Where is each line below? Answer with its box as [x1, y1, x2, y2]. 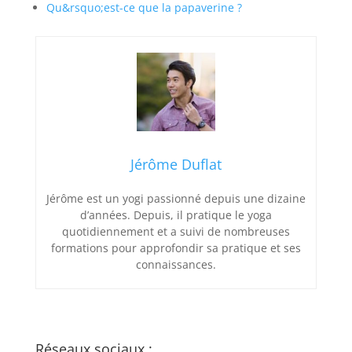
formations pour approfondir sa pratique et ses [50, 240, 301, 255]
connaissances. [135, 256, 216, 272]
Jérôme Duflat [130, 154, 222, 174]
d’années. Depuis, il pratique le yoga [79, 207, 272, 222]
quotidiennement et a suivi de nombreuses [61, 223, 290, 239]
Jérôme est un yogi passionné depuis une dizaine [46, 190, 306, 206]
